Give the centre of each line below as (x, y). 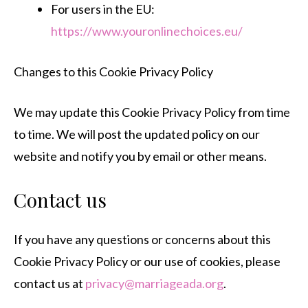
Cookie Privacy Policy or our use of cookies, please (147, 261)
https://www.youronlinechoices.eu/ (147, 31)
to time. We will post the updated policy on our (137, 134)
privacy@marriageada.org (154, 283)
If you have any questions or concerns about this (142, 239)
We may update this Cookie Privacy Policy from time (152, 112)
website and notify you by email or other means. (140, 156)
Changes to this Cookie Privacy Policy (113, 71)
